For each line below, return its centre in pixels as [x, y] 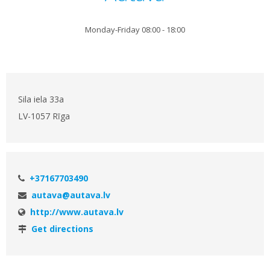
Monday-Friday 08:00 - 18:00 [135, 30]
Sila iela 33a [41, 99]
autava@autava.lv [71, 195]
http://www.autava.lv [77, 212]
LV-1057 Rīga [44, 116]
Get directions [62, 229]
